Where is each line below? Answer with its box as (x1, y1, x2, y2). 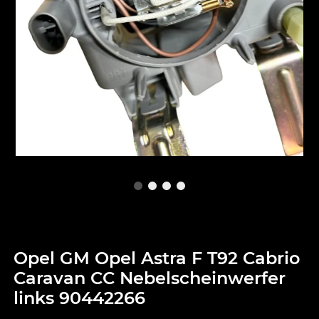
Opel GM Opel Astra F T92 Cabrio (14, 248, 300, 269)
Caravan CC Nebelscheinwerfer (14, 268, 286, 289)
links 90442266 (14, 288, 146, 309)
